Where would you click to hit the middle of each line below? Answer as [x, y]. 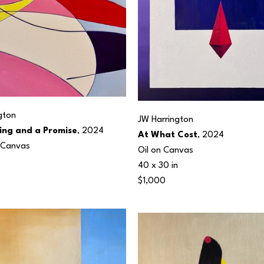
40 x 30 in [158, 166]
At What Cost [168, 135]
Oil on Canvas [166, 150]
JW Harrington [166, 120]
